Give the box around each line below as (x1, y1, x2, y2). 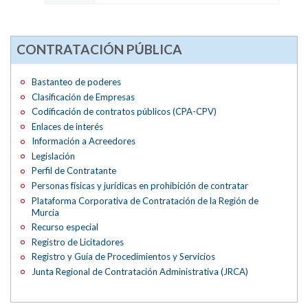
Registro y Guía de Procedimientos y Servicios (32, 251, 216, 263)
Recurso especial (32, 221, 99, 233)
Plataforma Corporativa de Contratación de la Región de (32, 195, 259, 206)
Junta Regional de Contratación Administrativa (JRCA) (32, 265, 249, 277)
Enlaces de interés (32, 120, 104, 132)
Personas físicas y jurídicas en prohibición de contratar (32, 180, 249, 192)
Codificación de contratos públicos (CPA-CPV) (32, 106, 217, 118)
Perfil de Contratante (32, 165, 117, 177)
